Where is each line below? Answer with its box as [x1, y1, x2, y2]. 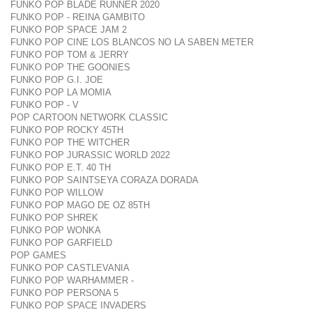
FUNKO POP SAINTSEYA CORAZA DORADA [10, 175, 198, 185]
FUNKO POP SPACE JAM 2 [10, 24, 127, 35]
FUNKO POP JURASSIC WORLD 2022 [10, 150, 170, 160]
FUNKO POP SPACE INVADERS [10, 300, 146, 311]
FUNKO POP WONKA [10, 225, 101, 235]
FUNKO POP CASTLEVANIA [10, 263, 130, 273]
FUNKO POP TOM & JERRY [10, 49, 129, 60]
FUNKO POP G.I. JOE [10, 75, 103, 85]
